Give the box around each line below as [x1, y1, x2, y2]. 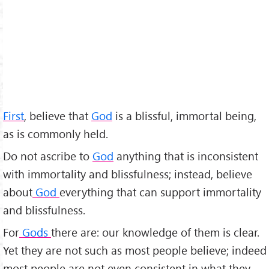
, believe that [24, 107, 91, 123]
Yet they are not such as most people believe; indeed [3, 242, 267, 258]
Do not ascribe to [3, 148, 92, 163]
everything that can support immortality [59, 184, 261, 199]
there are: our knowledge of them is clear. [51, 224, 259, 240]
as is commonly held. [3, 125, 108, 141]
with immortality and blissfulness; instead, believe [3, 166, 252, 181]
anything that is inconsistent [113, 148, 258, 163]
